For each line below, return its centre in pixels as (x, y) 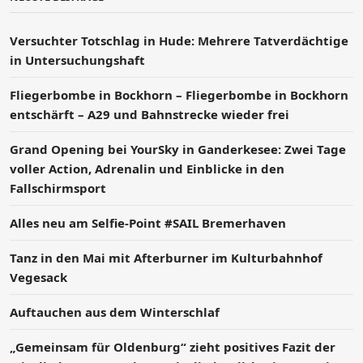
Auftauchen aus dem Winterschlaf (115, 312)
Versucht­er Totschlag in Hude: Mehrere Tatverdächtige (179, 40)
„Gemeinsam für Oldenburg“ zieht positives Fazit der (173, 346)
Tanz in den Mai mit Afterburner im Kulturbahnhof (166, 257)
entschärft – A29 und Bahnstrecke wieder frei (149, 114)
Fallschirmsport (58, 188)
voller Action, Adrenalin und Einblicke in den (147, 168)
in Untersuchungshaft (77, 60)
